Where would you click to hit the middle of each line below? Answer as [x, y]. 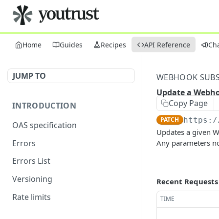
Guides [71, 44]
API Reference [167, 44]
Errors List [31, 161]
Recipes [113, 44]
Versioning [32, 179]
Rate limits [32, 197]
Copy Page [188, 103]
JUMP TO [29, 76]
